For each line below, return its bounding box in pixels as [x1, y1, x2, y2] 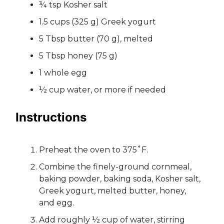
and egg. [39, 197, 74, 207]
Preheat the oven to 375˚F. [39, 144, 148, 154]
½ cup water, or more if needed [39, 84, 166, 94]
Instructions [15, 109, 86, 124]
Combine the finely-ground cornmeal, [39, 161, 191, 171]
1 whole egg [39, 67, 87, 77]
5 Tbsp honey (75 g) [39, 50, 117, 60]
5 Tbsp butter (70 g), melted [39, 33, 153, 43]
